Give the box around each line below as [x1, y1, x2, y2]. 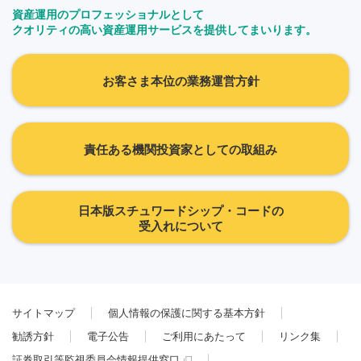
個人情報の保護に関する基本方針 [108, 307, 265, 320]
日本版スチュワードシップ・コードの [77, 203, 284, 218]
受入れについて [138, 218, 223, 233]
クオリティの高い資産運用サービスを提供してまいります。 [12, 23, 317, 37]
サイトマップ [12, 307, 75, 320]
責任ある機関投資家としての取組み [84, 143, 277, 157]
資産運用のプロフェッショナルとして [12, 8, 204, 22]
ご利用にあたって [162, 330, 246, 343]
